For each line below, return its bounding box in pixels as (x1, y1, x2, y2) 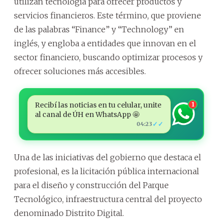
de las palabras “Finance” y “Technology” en (14, 24, 184, 34)
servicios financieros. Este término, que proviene (14, 10, 201, 20)
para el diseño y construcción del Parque (14, 180, 169, 190)
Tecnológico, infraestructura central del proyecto (14, 194, 202, 204)
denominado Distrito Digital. (14, 208, 124, 218)
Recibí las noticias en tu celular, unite (34, 100, 161, 110)
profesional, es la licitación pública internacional (14, 166, 199, 176)
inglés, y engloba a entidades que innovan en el (14, 38, 196, 48)
